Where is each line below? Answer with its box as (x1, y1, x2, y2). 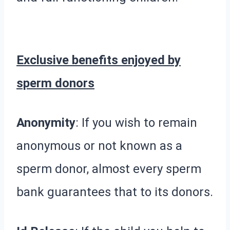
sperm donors (16, 75, 94, 90)
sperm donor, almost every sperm (16, 161, 201, 176)
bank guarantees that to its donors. (16, 184, 213, 199)
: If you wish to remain (75, 115, 197, 130)
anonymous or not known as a (16, 138, 182, 153)
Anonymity (16, 115, 75, 130)
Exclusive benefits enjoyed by (16, 52, 181, 67)
